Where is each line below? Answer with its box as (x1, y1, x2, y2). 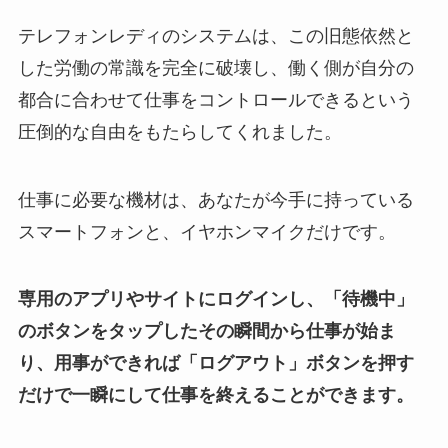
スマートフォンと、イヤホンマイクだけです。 (17, 221, 396, 242)
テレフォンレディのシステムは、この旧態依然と (17, 25, 414, 46)
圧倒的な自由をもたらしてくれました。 (17, 121, 342, 142)
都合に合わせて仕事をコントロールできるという (17, 89, 414, 110)
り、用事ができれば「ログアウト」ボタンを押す (17, 353, 414, 374)
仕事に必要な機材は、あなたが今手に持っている (17, 189, 414, 210)
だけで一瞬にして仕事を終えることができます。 (17, 385, 414, 406)
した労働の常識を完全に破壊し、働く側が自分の (17, 57, 414, 78)
